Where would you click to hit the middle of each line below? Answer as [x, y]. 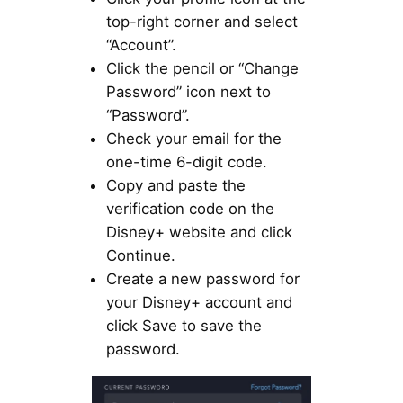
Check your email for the [193, 139]
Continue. [140, 256]
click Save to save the [184, 326]
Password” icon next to [188, 92]
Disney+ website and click [199, 233]
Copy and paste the [175, 186]
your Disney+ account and [199, 303]
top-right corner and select [201, 22]
